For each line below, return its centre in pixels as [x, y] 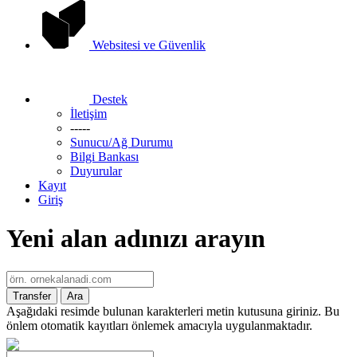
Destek [110, 99]
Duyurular [96, 171]
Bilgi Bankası [104, 157]
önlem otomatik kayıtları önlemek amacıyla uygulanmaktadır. [159, 325]
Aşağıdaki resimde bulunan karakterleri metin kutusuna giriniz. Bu [173, 311]
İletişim [88, 114]
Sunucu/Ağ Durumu [122, 142]
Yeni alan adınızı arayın [136, 239]
